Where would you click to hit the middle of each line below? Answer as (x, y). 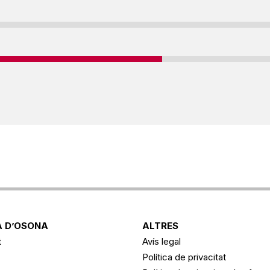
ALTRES (160, 225)
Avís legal (162, 241)
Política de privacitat (184, 257)
